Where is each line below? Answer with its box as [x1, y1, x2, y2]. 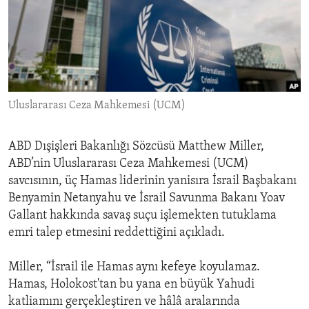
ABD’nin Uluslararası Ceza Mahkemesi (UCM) [8, 157, 249, 171]
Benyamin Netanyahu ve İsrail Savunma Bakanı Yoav [8, 192, 285, 206]
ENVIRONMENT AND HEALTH [25, 8, 158, 19]
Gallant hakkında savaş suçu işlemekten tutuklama [8, 209, 277, 223]
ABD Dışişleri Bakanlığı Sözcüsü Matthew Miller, [8, 140, 264, 154]
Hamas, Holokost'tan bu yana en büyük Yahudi [8, 278, 255, 292]
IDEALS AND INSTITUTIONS [25, 32, 151, 43]
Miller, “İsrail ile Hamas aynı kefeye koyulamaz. [8, 261, 260, 275]
